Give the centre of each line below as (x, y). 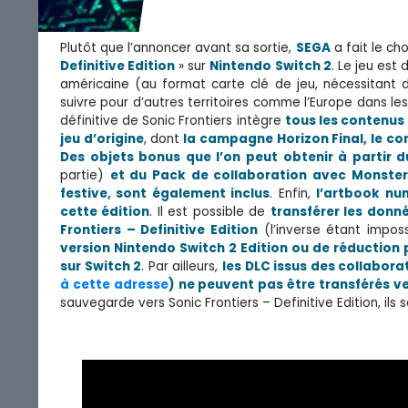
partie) (85, 175)
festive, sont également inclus (165, 193)
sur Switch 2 (101, 266)
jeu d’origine (102, 138)
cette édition (105, 211)
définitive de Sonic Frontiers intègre (173, 120)
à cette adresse (114, 284)
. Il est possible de (210, 211)
